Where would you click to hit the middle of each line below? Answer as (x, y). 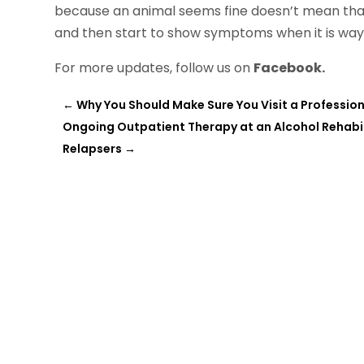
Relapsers (93, 149)
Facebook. (290, 68)
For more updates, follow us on (154, 68)
